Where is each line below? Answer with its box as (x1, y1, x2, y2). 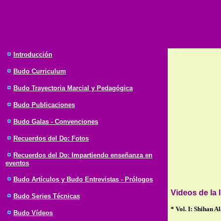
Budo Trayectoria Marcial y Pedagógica (13, 84, 133, 92)
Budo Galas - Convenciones (13, 118, 98, 125)
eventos (5, 159, 29, 167)
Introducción (13, 51, 52, 58)
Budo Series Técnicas (13, 192, 80, 200)
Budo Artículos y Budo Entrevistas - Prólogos (13, 176, 153, 183)
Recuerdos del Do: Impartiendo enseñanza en (13, 151, 152, 159)
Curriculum (32, 68, 66, 75)
